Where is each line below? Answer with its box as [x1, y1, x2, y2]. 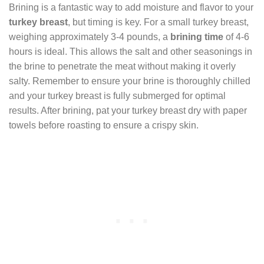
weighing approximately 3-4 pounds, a [9, 31, 170, 42]
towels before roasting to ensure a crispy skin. [9, 120, 199, 130]
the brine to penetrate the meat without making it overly [9, 61, 236, 71]
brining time [170, 31, 223, 42]
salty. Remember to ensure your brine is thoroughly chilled [9, 75, 250, 86]
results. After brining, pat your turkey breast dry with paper [9, 105, 247, 115]
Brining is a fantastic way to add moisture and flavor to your [9, 2, 253, 12]
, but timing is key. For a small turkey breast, [68, 16, 249, 27]
